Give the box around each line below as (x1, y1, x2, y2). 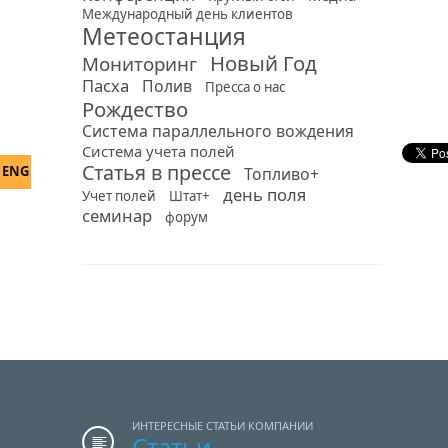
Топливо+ (244, 163, 319, 185)
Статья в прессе (82, 159, 231, 186)
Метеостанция (82, 21, 246, 52)
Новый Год (210, 49, 317, 77)
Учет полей (82, 187, 156, 205)
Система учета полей (82, 141, 235, 161)
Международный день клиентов (82, 5, 293, 23)
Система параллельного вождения (82, 120, 354, 142)
